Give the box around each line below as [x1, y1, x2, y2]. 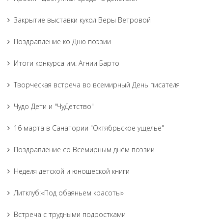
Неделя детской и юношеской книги [14, 166, 130, 176]
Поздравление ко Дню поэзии [14, 37, 111, 46]
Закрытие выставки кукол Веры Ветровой [14, 15, 151, 25]
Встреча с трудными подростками [14, 210, 126, 219]
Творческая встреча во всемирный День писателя [14, 80, 180, 89]
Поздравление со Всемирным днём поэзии [14, 145, 155, 154]
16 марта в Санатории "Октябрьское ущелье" [14, 123, 164, 133]
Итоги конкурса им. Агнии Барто [14, 58, 119, 68]
